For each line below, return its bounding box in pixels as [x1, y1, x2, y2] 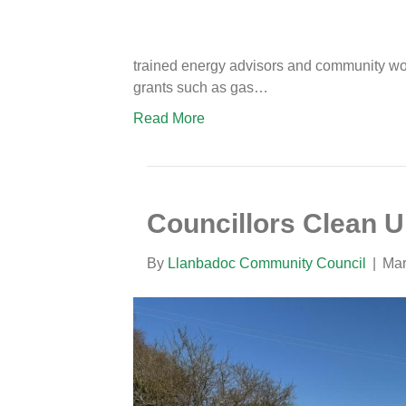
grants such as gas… [133, 80, 268, 95]
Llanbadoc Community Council [168, 256, 366, 271]
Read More [133, 111, 205, 126]
